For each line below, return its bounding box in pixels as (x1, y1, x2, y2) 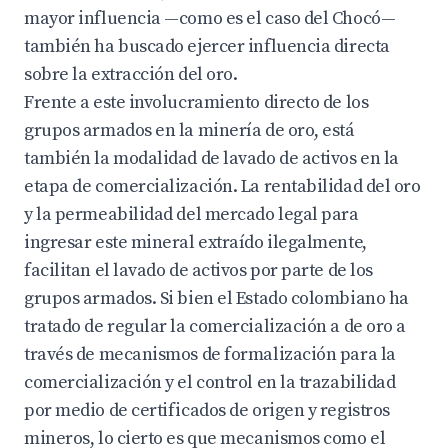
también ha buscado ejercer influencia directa (24, 35, 390, 58)
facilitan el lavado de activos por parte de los (24, 259, 373, 282)
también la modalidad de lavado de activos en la (24, 147, 399, 170)
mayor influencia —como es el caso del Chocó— (24, 7, 396, 30)
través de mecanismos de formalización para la (24, 343, 396, 366)
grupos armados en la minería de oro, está (24, 119, 355, 142)
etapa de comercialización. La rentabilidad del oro (24, 175, 421, 198)
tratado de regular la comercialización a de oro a (24, 315, 406, 338)
